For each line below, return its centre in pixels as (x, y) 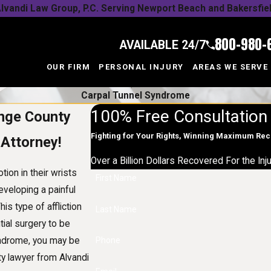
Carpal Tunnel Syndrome (135, 95)
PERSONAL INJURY (141, 67)
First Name (116, 178)
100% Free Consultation (179, 116)
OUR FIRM (68, 67)
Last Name (116, 209)
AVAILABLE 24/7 (162, 45)
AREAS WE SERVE (230, 67)
